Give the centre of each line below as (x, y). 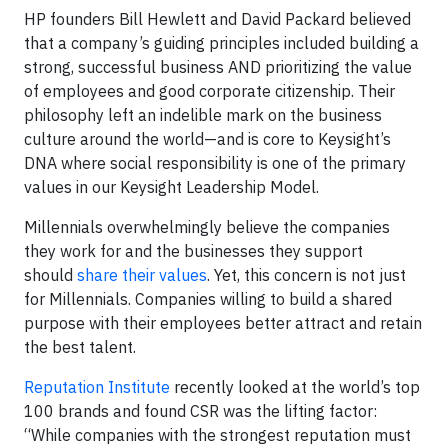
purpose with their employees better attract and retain (223, 323)
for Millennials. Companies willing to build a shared (208, 299)
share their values (142, 275)
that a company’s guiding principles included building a (221, 43)
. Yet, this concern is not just (306, 275)
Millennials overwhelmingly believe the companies (207, 227)
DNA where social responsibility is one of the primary (215, 163)
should (50, 275)
